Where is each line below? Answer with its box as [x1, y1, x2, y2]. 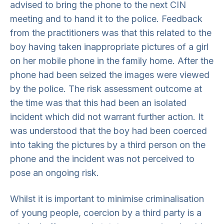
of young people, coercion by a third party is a [10, 207, 201, 218]
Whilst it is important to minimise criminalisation [10, 193, 204, 204]
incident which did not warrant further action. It [10, 111, 203, 122]
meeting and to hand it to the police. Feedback [10, 13, 202, 24]
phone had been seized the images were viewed [10, 69, 209, 80]
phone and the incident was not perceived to [10, 153, 194, 164]
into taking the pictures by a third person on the [10, 139, 205, 150]
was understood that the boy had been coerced [10, 125, 207, 136]
